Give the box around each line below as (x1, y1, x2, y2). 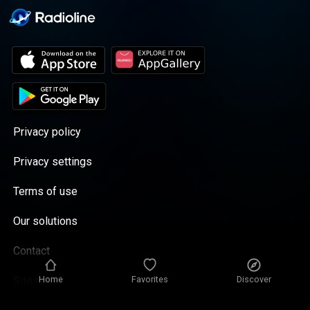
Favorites (131, 273, 168, 284)
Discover (237, 273, 272, 284)
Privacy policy (13, 125, 82, 139)
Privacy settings (13, 155, 93, 169)
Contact (13, 244, 51, 258)
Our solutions (13, 215, 78, 228)
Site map (13, 274, 57, 288)
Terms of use (13, 185, 78, 199)
